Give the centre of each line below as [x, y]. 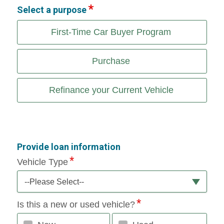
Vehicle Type [42, 162]
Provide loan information [68, 146]
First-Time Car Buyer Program [111, 32]
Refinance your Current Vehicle [111, 90]
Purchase [111, 61]
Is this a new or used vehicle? [76, 204]
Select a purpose [51, 9]
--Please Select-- [54, 181]
